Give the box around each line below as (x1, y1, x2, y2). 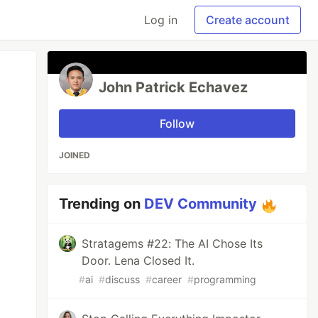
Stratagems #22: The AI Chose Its (82, 236, 263, 251)
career (152, 273, 182, 285)
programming (194, 273, 257, 285)
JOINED (59, 150, 91, 160)
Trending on (59, 195, 145, 212)
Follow (160, 116, 195, 131)
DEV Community (144, 195, 258, 212)
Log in (144, 13, 177, 27)
